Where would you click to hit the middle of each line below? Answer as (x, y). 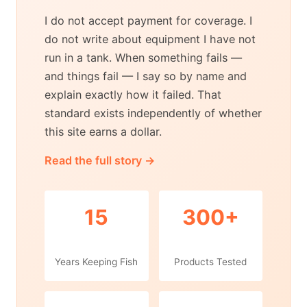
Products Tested (211, 261)
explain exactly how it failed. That (133, 94)
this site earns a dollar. (103, 131)
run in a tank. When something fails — (143, 57)
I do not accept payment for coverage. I (148, 20)
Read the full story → (100, 160)
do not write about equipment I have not (150, 39)
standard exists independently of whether (153, 113)
